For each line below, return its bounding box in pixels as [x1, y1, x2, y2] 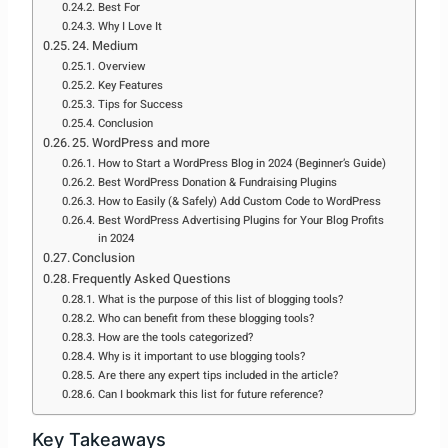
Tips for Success [97, 96, 183, 114]
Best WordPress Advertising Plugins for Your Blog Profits [97, 212, 384, 230]
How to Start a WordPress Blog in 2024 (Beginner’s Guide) [97, 155, 386, 173]
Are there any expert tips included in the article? [97, 367, 338, 385]
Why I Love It [97, 18, 162, 36]
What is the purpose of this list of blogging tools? [97, 291, 343, 309]
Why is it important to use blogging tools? [97, 348, 305, 366]
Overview [97, 58, 145, 76]
